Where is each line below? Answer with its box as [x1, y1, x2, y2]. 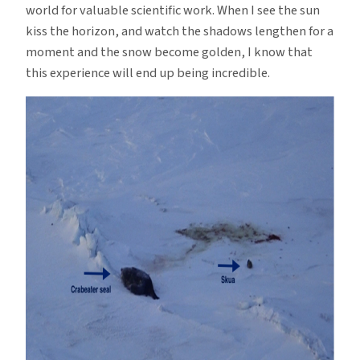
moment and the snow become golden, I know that [26, 42, 313, 62]
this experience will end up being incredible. [26, 63, 270, 83]
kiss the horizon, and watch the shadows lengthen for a [26, 21, 333, 41]
